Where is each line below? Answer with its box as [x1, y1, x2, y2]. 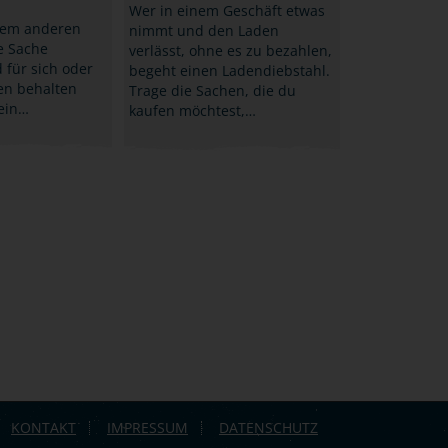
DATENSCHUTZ [219, 417, 318, 437]
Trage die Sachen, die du [128, 80, 296, 100]
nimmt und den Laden [128, 20, 279, 40]
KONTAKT [11, 417, 76, 437]
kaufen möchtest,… [128, 100, 256, 120]
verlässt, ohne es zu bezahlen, [128, 40, 332, 60]
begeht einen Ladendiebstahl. [128, 60, 330, 80]
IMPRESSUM [107, 417, 188, 437]
